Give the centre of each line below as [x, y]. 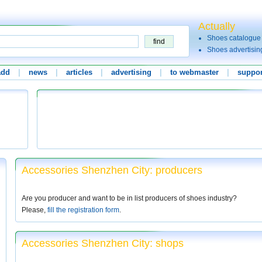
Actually [217, 26]
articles [79, 72]
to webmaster [194, 72]
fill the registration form [83, 210]
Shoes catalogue [234, 38]
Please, [35, 210]
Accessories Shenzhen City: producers [112, 170]
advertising [131, 72]
